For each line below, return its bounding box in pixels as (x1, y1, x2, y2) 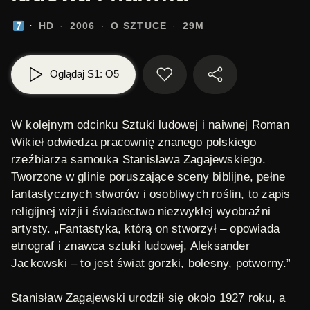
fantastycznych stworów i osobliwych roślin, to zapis (11, 188, 291, 201)
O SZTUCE (111, 19, 167, 31)
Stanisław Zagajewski (11, 291, 125, 304)
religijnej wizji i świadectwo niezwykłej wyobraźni (11, 205, 271, 218)
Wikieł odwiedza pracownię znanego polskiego (11, 136, 257, 149)
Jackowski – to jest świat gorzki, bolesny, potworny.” (11, 257, 291, 270)
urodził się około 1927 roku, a (125, 291, 286, 304)
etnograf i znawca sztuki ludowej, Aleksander (11, 239, 250, 253)
